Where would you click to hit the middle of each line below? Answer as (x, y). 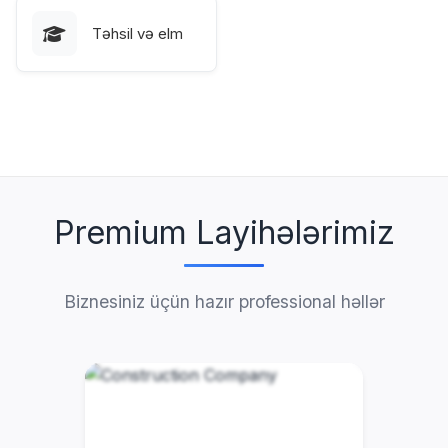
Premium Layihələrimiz (224, 232)
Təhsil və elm (137, 33)
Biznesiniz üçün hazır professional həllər (224, 301)
